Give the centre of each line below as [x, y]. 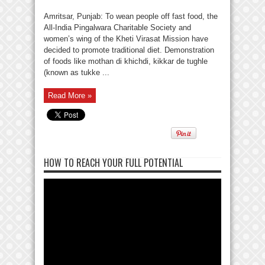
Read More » [70, 96]
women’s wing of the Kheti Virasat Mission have [126, 39]
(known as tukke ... [77, 73]
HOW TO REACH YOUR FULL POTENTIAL [113, 163]
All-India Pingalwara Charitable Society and [117, 28]
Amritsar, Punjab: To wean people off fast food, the [131, 17]
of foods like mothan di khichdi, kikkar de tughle [126, 62]
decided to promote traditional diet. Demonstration [129, 50]
